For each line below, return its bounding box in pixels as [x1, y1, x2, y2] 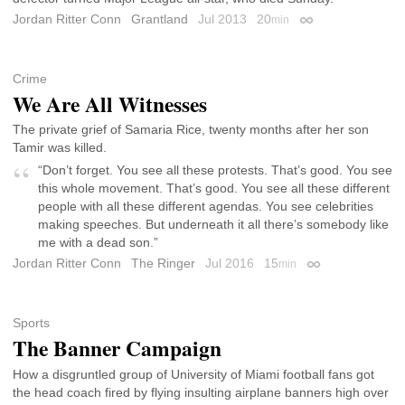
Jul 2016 [205, 256, 258, 271]
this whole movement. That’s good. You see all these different [38, 181, 390, 196]
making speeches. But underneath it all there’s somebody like [38, 217, 389, 232]
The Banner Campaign [13, 332, 221, 363]
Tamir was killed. [13, 140, 107, 155]
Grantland [131, 12, 188, 27]
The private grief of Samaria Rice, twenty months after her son [13, 122, 369, 137]
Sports [13, 315, 50, 330]
